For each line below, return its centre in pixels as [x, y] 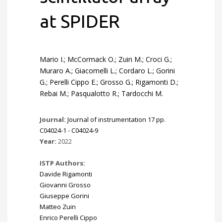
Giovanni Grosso [65, 185]
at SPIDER [80, 21]
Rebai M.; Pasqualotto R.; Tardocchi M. [101, 93]
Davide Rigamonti [66, 174]
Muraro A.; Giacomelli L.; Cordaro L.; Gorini [107, 71]
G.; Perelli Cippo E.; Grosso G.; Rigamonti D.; [109, 82]
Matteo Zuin [58, 207]
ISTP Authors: [62, 163]
